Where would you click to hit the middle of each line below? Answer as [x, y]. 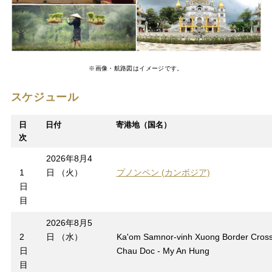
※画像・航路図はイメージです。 [136, 68]
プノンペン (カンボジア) [163, 172]
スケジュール [45, 97]
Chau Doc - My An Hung [163, 250]
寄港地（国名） [143, 124]
